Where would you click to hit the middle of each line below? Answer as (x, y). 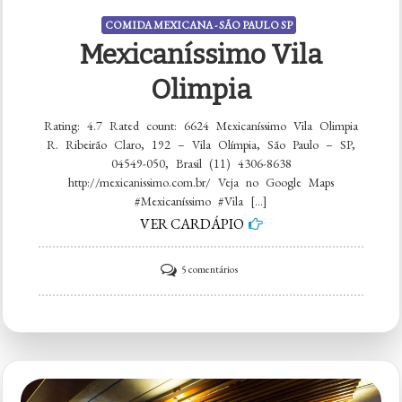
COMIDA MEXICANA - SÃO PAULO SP (199, 26)
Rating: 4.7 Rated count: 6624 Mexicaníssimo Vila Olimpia (201, 126)
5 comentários (209, 270)
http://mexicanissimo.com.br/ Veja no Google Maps (201, 183)
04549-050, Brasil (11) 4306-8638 (201, 164)
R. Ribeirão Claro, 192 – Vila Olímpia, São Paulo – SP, (201, 145)
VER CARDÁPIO (192, 224)
